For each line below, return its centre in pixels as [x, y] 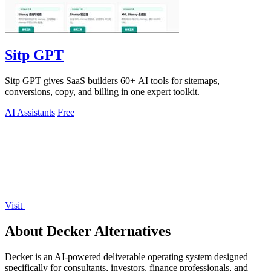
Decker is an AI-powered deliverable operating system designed [126, 256]
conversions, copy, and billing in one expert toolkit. [102, 92]
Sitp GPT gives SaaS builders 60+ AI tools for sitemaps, [112, 81]
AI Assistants [30, 113]
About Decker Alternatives [88, 231]
